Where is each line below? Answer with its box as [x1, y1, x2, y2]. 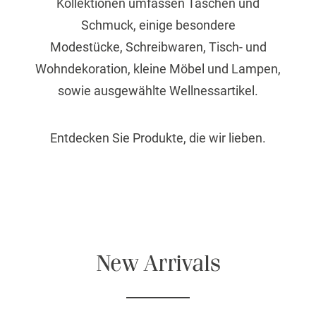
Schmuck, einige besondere [80, 18, 236, 32]
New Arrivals [95, 253, 221, 276]
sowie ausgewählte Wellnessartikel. [58, 83, 258, 98]
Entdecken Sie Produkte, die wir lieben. [50, 130, 266, 145]
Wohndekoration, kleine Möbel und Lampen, [35, 61, 281, 76]
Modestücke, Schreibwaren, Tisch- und [49, 39, 267, 54]
